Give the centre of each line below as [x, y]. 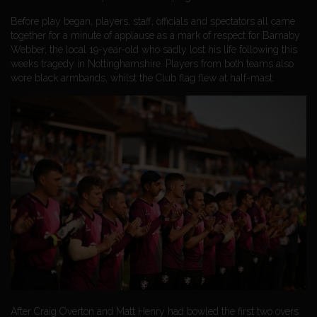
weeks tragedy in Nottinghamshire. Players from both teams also [152, 63]
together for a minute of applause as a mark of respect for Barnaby [155, 35]
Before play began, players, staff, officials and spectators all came [153, 21]
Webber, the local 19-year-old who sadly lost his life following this [154, 49]
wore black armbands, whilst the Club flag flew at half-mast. [143, 77]
